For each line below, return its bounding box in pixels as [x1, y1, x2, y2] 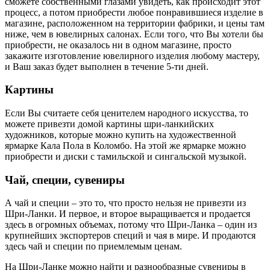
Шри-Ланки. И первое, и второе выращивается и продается [5, 209, 250, 219]
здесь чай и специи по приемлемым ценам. [5, 241, 182, 252]
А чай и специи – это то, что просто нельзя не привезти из [5, 198, 246, 209]
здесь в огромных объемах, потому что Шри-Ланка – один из [5, 219, 257, 230]
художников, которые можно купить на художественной [5, 130, 236, 140]
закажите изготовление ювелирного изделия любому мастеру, [5, 50, 260, 61]
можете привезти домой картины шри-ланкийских [5, 119, 214, 130]
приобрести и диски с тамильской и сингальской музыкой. [5, 151, 246, 162]
